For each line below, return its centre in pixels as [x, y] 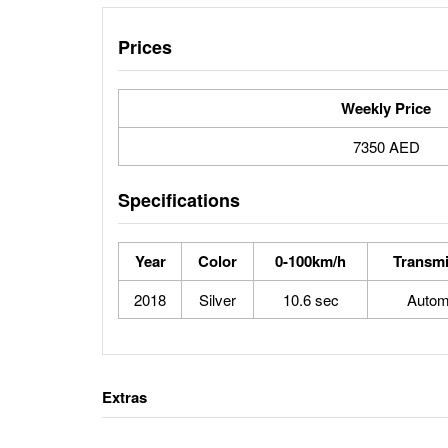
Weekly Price [386, 108]
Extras [124, 397]
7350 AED [386, 146]
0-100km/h [310, 261]
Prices [145, 47]
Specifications [179, 200]
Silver [217, 299]
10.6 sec [310, 299]
